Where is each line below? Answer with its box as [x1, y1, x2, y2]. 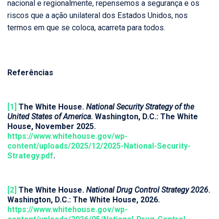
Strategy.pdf [7, 151, 53, 161]
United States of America [7, 112, 91, 122]
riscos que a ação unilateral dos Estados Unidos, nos [7, 11, 188, 21]
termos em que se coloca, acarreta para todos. [7, 23, 165, 33]
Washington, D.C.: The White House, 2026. [7, 195, 160, 205]
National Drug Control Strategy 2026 [86, 185, 208, 195]
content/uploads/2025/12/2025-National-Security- [7, 141, 191, 151]
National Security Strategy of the [86, 102, 194, 112]
